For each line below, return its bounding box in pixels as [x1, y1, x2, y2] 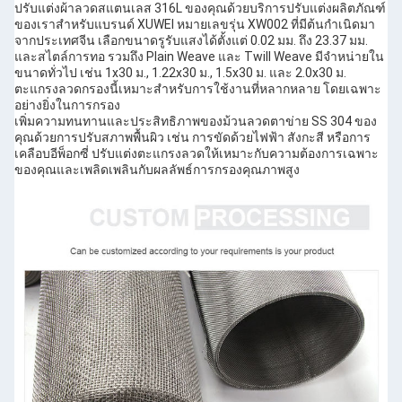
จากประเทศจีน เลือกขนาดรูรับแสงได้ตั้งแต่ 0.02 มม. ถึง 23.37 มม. [14, 32, 368, 48]
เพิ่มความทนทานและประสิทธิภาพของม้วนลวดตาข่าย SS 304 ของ [14, 113, 377, 128]
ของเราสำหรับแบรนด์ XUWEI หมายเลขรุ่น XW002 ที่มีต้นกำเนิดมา [14, 16, 375, 31]
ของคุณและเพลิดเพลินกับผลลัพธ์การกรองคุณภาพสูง [14, 162, 300, 177]
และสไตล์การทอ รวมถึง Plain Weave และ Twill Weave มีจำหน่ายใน [14, 48, 384, 64]
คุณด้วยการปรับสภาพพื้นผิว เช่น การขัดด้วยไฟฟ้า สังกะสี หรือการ [14, 129, 371, 144]
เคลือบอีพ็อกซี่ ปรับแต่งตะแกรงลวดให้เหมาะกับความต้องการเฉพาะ [14, 145, 379, 161]
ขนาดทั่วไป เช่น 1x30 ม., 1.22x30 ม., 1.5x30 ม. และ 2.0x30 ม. [14, 65, 346, 80]
